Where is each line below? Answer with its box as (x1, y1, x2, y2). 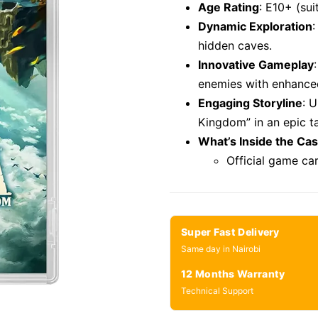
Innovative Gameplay (198, 57, 314, 72)
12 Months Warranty (181, 268, 285, 280)
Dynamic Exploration (198, 19, 312, 34)
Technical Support (181, 285, 253, 297)
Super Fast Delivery (181, 226, 280, 238)
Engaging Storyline (198, 96, 302, 111)
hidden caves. (198, 38, 272, 53)
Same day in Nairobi (181, 243, 261, 255)
